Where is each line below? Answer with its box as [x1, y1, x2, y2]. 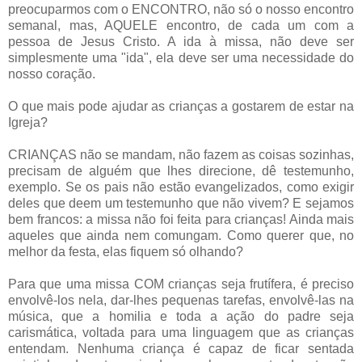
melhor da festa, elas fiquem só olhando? [8, 245, 246, 259]
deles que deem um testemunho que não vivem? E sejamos [8, 196, 354, 211]
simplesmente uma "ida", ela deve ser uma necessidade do [8, 51, 354, 65]
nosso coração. [8, 67, 95, 82]
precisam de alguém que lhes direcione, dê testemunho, [8, 164, 354, 179]
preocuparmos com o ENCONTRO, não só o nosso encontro [8, 2, 354, 17]
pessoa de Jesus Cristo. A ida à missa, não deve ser [8, 35, 354, 49]
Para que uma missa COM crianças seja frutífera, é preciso [8, 277, 354, 292]
